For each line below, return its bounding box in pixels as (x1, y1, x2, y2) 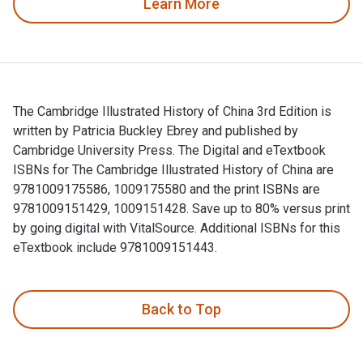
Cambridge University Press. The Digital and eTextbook (13, 142, 326, 158)
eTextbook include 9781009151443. (13, 239, 217, 255)
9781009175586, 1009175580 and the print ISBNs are (13, 181, 320, 197)
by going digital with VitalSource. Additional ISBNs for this (13, 220, 340, 236)
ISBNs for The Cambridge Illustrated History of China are (13, 161, 334, 177)
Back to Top (142, 301, 221, 318)
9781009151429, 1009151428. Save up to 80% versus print (13, 200, 350, 216)
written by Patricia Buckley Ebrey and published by (13, 122, 298, 139)
